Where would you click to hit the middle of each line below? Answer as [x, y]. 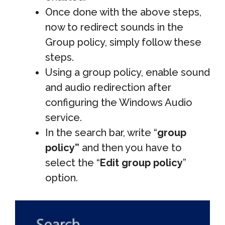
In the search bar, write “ [101, 132]
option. [62, 178]
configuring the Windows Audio [119, 102]
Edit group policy [141, 162]
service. [64, 117]
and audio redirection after [108, 87]
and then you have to [131, 147]
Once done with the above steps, [123, 12]
